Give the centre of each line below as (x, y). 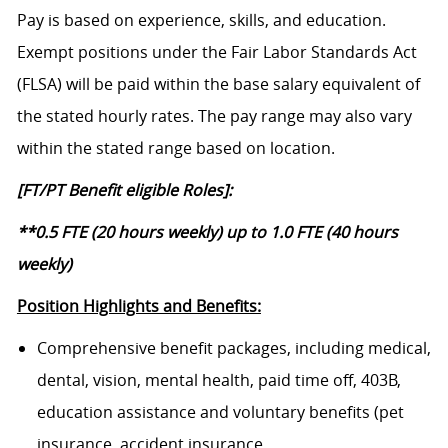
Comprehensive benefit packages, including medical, (233, 348)
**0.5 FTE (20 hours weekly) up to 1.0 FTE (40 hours (207, 232)
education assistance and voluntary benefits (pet (220, 412)
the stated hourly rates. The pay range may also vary (214, 116)
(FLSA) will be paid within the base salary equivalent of (218, 84)
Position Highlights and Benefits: (138, 306)
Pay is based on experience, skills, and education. (201, 20)
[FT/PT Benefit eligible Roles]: (124, 190)
